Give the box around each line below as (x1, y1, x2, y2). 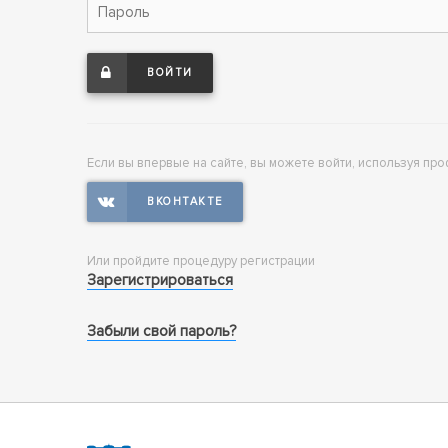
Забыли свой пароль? (87, 322, 236, 341)
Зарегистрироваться (87, 271, 233, 290)
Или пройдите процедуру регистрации (87, 253, 315, 270)
